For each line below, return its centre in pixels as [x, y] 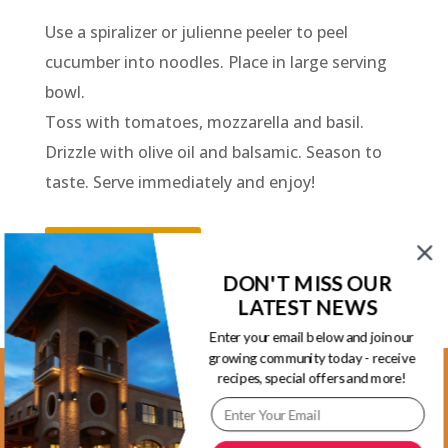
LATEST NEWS [308, 307]
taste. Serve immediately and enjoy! [179, 182]
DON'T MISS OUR [308, 283]
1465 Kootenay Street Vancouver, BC [224, 426]
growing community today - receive [311, 357]
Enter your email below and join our [311, 337]
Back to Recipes [122, 246]
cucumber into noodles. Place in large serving [215, 62]
